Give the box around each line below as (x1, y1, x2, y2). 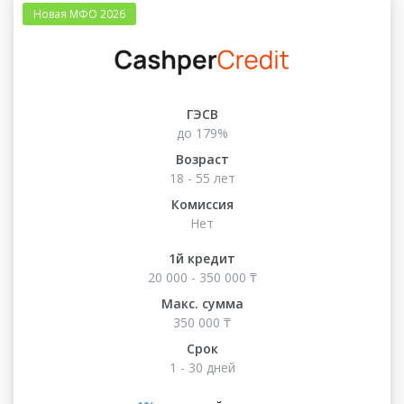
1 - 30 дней (169, 358, 235, 376)
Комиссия (170, 195, 234, 213)
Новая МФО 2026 (33, 6, 125, 23)
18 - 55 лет (169, 169, 235, 187)
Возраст (175, 150, 229, 168)
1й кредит (169, 249, 235, 267)
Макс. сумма (161, 294, 243, 312)
